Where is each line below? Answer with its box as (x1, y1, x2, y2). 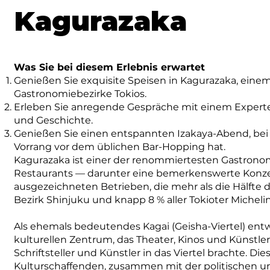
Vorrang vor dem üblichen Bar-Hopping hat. (14, 141, 226, 152)
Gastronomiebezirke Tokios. (14, 88, 147, 99)
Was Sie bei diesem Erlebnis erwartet (14, 61, 206, 73)
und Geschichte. (14, 115, 93, 126)
